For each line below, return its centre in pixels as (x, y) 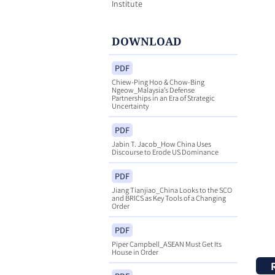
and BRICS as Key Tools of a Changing (168, 197)
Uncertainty (130, 105)
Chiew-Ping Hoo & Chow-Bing (158, 81)
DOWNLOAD (146, 41)
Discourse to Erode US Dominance (165, 151)
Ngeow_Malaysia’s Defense (153, 89)
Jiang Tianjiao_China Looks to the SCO (172, 189)
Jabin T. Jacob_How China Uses (161, 143)
